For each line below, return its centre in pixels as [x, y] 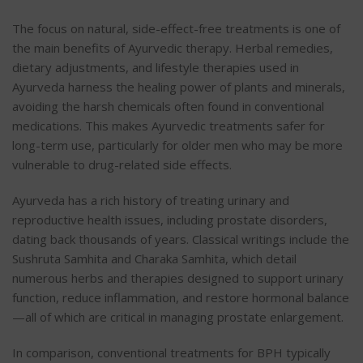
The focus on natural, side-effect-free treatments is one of [176, 29]
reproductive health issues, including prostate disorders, [170, 220]
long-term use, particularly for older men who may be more [177, 145]
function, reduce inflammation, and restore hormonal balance [181, 298]
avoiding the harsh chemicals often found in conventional [168, 107]
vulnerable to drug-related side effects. [122, 165]
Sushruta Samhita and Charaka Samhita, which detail [154, 259]
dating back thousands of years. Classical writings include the [181, 239]
